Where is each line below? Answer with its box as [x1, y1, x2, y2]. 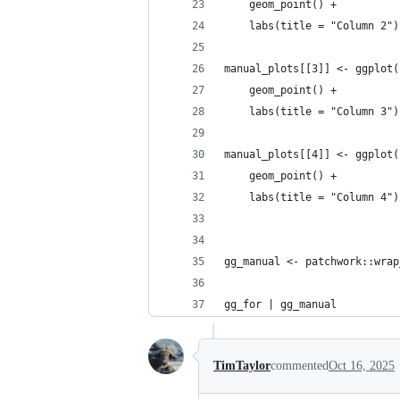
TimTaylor [213, 359, 271, 372]
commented [271, 359, 329, 372]
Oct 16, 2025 [329, 359, 395, 372]
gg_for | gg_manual [224, 298, 337, 311]
